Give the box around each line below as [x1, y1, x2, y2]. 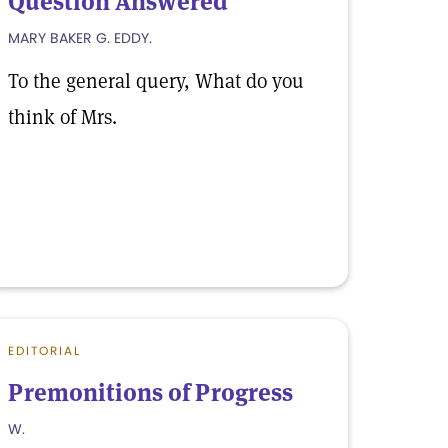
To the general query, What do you [8, 68, 304, 94]
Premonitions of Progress [8, 377, 293, 408]
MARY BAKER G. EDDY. [8, 28, 152, 48]
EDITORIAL [8, 342, 81, 359]
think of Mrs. [8, 104, 117, 130]
